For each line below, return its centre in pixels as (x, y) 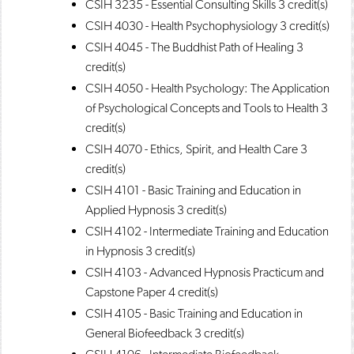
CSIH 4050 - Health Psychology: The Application (207, 88)
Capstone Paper (126, 292)
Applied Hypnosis (130, 210)
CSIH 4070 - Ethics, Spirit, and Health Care (192, 149)
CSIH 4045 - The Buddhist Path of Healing (190, 47)
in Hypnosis (114, 251)
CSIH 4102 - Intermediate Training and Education (207, 231)
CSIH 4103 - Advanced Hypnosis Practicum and (205, 272)
